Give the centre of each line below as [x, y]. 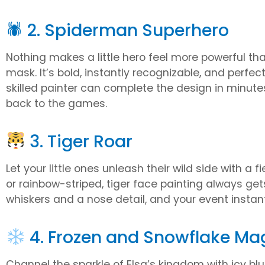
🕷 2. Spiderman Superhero [117, 30]
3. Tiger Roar [79, 141]
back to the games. [56, 103]
